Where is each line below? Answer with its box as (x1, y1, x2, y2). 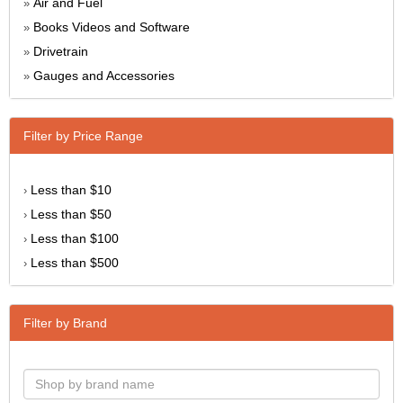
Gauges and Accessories (33, 67, 175, 83)
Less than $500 (31, 255, 119, 270)
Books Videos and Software (33, 19, 190, 34)
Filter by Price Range (23, 128, 143, 143)
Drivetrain (33, 43, 88, 58)
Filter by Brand (23, 315, 107, 330)
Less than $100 (31, 230, 119, 246)
